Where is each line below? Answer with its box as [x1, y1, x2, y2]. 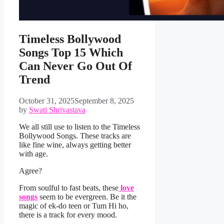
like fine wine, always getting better [19, 140, 131, 149]
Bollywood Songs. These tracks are [19, 131, 131, 140]
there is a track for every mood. [19, 210, 117, 219]
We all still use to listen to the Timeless [19, 122, 140, 131]
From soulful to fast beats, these [19, 183, 118, 192]
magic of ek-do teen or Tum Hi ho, [19, 201, 128, 210]
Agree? [19, 166, 42, 175]
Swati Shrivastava [29, 105, 85, 114]
